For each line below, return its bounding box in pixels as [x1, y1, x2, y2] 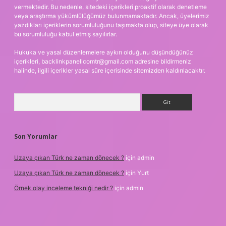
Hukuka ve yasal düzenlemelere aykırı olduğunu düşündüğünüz [14, 48, 193, 56]
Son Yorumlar [14, 132, 58, 141]
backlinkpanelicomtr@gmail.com [41, 58, 133, 66]
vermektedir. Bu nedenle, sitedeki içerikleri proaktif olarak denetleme [14, 3, 207, 11]
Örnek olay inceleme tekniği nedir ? [14, 184, 113, 192]
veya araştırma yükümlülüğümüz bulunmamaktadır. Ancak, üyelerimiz [14, 12, 209, 20]
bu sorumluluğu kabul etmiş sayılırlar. [14, 30, 117, 38]
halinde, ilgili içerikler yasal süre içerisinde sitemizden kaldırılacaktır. [14, 67, 205, 75]
